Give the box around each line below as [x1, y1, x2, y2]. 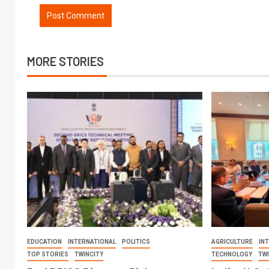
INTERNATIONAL [68, 238, 116, 245]
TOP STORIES [27, 250, 68, 258]
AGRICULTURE [211, 238, 253, 245]
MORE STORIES [27, 53, 104, 68]
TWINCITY [74, 250, 103, 258]
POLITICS [122, 238, 150, 245]
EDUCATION [27, 238, 62, 245]
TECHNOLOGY [211, 250, 253, 258]
